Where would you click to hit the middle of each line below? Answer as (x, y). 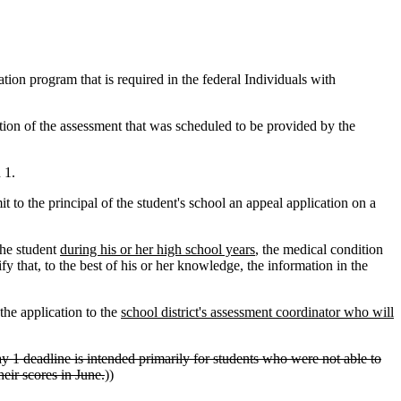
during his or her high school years (158, 249)
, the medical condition (319, 249)
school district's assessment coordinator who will (257, 312)
